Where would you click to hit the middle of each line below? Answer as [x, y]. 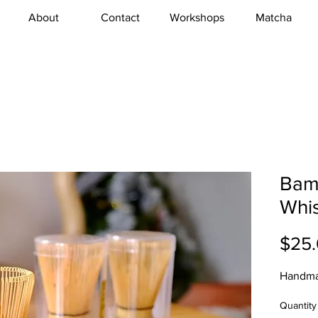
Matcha [274, 17]
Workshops [197, 17]
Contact [120, 17]
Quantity [298, 305]
